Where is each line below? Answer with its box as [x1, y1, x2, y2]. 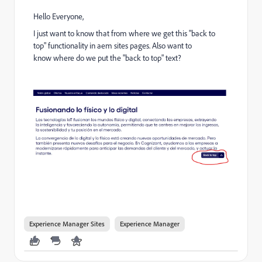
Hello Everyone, [33, 11, 84, 22]
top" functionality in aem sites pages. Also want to [33, 40, 192, 51]
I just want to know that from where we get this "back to [33, 28, 215, 39]
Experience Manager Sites [29, 219, 105, 229]
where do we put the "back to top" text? [53, 53, 181, 63]
